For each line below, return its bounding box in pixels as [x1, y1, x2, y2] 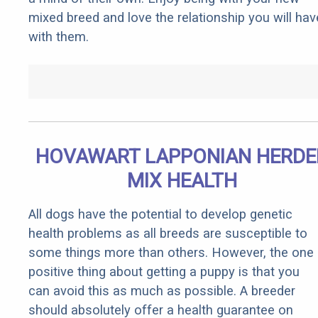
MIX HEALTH [126, 169, 237, 193]
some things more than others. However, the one [28, 245, 314, 261]
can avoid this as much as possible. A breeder [28, 283, 295, 299]
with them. [28, 29, 89, 45]
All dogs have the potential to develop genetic [28, 207, 292, 222]
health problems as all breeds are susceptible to [28, 226, 307, 241]
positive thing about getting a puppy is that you [28, 264, 300, 280]
